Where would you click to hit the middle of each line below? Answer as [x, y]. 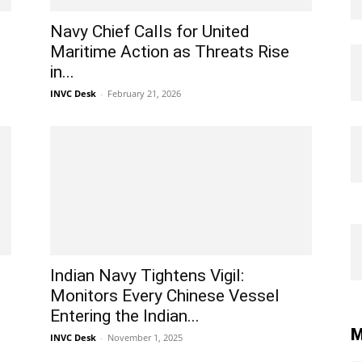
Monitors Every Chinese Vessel [165, 296]
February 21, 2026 [144, 93]
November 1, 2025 [145, 337]
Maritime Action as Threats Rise [170, 52]
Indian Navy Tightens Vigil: [147, 276]
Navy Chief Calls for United [150, 32]
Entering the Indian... [125, 316]
